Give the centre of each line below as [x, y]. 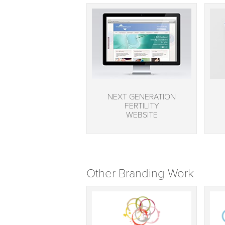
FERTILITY [142, 106]
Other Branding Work [140, 174]
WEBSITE [142, 115]
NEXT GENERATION [142, 97]
